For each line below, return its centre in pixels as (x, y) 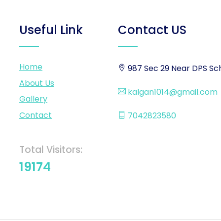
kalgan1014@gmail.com (172, 92)
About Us (37, 83)
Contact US (152, 30)
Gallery (33, 99)
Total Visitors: (51, 149)
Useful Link (51, 30)
